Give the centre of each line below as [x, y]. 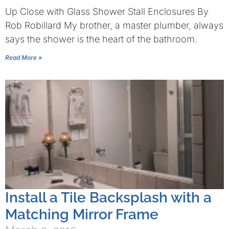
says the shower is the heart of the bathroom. [101, 39]
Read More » [24, 58]
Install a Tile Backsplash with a [108, 198]
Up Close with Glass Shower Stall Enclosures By [107, 12]
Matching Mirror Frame [82, 214]
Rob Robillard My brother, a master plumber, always [114, 25]
